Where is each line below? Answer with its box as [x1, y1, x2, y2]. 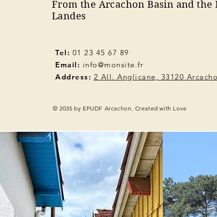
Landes [52, 11, 86, 22]
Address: [55, 72, 91, 81]
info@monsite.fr [82, 60, 143, 69]
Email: [55, 60, 80, 69]
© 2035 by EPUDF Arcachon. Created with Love [53, 105, 187, 112]
